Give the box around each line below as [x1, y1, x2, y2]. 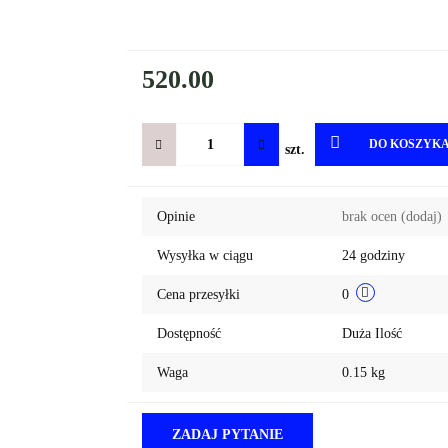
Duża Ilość [341, 326, 406, 341]
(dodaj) [400, 209, 442, 224]
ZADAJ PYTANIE [171, 427, 283, 442]
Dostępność [156, 326, 221, 341]
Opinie [156, 209, 195, 224]
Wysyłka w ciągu [156, 248, 253, 263]
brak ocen [341, 209, 401, 224]
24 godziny [341, 248, 405, 263]
